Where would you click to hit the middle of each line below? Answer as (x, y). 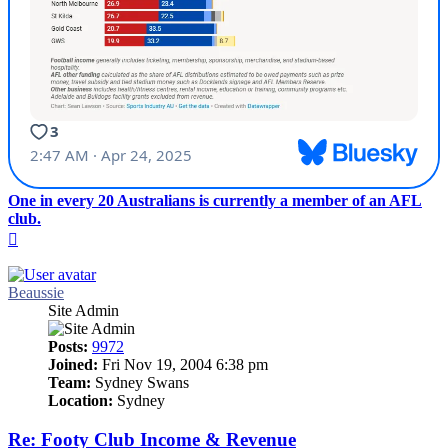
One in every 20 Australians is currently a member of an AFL (215, 201)
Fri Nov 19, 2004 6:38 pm (183, 365)
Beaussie (36, 293)
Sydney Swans (140, 383)
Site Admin (83, 311)
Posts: (68, 347)
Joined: (73, 365)
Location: (80, 401)
